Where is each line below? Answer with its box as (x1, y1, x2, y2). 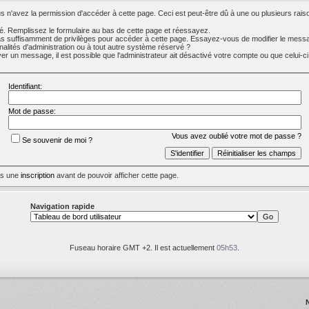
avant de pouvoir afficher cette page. (54, 171, 179, 180)
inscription (20, 171, 54, 180)
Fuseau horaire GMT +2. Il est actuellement (70, 243, 217, 252)
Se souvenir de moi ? (21, 135, 92, 144)
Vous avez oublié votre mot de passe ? (171, 131, 301, 140)
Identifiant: (8, 81, 42, 90)
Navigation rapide (30, 202, 94, 210)
